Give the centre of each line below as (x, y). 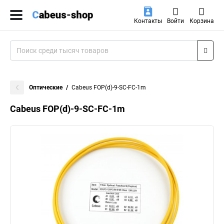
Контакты (148, 21)
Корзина (201, 21)
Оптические (46, 87)
